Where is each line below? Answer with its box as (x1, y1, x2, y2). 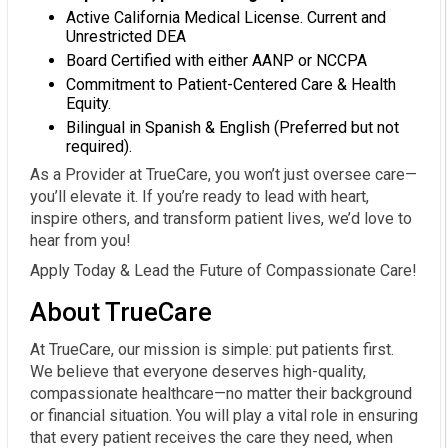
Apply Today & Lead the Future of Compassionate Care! (30, 261, 417, 281)
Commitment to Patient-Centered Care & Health (66, 75, 396, 95)
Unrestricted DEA (66, 27, 186, 47)
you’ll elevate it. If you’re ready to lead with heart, (30, 187, 369, 207)
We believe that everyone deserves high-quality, (30, 362, 366, 382)
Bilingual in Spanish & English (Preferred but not (66, 118, 399, 138)
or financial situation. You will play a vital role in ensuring (30, 406, 418, 426)
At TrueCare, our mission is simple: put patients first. (30, 340, 394, 360)
